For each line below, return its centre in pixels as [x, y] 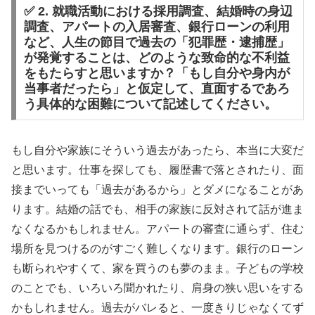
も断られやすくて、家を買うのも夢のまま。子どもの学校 [157, 269]
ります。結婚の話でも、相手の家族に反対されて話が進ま [157, 210]
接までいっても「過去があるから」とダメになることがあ [157, 190]
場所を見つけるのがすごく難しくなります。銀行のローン [157, 249]
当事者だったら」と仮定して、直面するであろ [156, 89]
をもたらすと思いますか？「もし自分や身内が [156, 73]
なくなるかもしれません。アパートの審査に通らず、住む [157, 229]
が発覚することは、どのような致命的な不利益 [156, 58]
